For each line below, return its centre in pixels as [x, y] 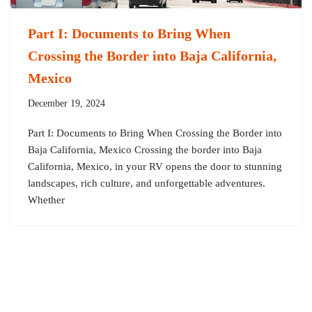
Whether [46, 200]
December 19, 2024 [67, 104]
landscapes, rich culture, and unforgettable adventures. [147, 184]
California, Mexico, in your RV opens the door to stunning [155, 167]
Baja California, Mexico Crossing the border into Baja [145, 150]
